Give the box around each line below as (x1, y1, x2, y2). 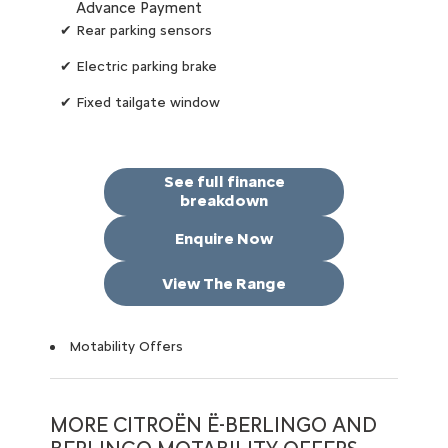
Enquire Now (175, 229, 273, 249)
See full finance (163, 171, 285, 191)
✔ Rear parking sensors (60, 21, 212, 39)
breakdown (180, 190, 268, 210)
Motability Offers (69, 337, 183, 355)
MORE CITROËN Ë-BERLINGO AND (50, 411, 377, 437)
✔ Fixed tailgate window (60, 93, 220, 111)
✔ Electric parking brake (60, 57, 217, 75)
